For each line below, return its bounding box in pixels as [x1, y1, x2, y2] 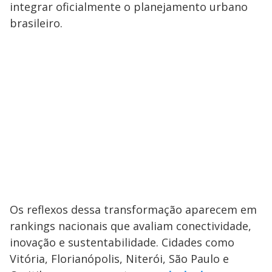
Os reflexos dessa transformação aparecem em [10, 202, 257, 217]
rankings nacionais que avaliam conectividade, [10, 218, 251, 233]
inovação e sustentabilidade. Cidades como [10, 234, 234, 250]
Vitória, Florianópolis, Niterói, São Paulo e [10, 251, 229, 266]
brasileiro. [10, 15, 63, 30]
